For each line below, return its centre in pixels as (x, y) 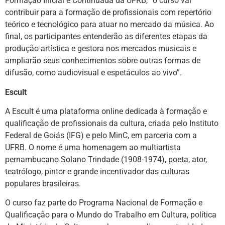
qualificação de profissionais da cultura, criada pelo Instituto (112, 123)
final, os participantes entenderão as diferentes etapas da (106, 37)
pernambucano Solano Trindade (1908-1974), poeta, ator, (106, 159)
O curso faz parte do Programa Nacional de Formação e (104, 203)
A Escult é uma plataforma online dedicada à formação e (106, 111)
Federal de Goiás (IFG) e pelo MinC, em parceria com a (101, 135)
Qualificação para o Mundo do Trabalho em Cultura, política (111, 215)
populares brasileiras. (43, 183)
